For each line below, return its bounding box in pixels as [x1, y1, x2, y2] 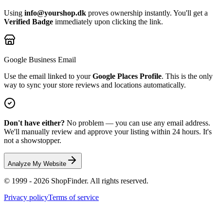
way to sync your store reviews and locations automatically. [4, 81, 186, 90]
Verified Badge [4, 18, 53, 26]
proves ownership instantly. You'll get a [86, 9, 208, 18]
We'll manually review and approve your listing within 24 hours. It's [4, 127, 212, 136]
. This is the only [162, 72, 213, 81]
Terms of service [48, 193, 99, 202]
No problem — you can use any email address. [65, 119, 210, 127]
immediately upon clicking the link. [53, 18, 163, 26]
